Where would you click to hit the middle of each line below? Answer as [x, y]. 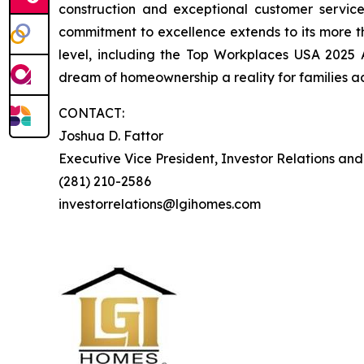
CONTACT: [91, 113]
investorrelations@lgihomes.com [160, 204]
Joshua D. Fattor [111, 135]
